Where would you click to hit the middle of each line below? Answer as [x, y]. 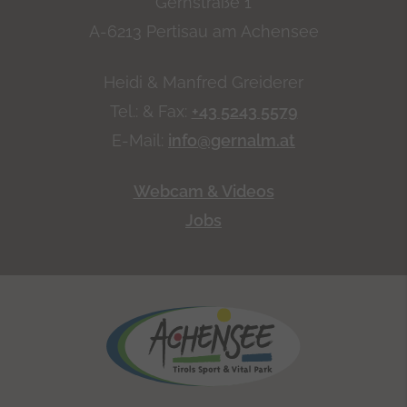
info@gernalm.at [232, 141]
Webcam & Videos [203, 192]
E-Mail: [140, 141]
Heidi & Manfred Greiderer [203, 83]
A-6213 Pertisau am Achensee [203, 32]
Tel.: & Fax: [150, 112]
